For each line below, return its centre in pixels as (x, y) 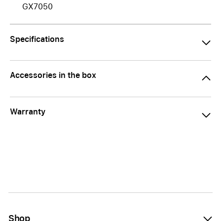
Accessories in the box (53, 75)
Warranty (28, 112)
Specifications (37, 39)
